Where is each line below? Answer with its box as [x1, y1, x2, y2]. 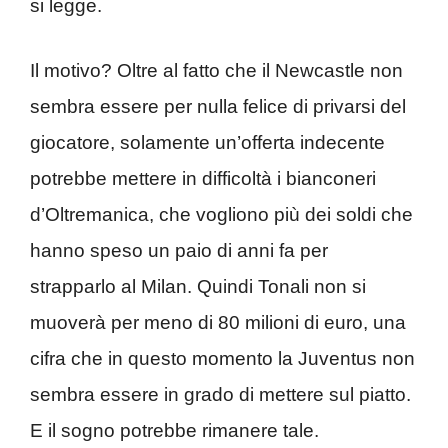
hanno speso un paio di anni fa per [30, 239, 328, 261]
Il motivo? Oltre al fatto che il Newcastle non [30, 59, 403, 81]
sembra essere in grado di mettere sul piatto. [30, 383, 411, 405]
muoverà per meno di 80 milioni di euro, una [30, 311, 406, 333]
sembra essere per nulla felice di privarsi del [30, 95, 406, 117]
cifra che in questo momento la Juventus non [30, 347, 415, 369]
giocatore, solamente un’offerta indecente [30, 131, 385, 153]
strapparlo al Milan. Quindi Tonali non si [30, 275, 366, 297]
